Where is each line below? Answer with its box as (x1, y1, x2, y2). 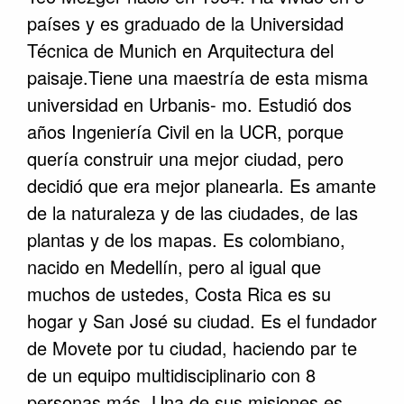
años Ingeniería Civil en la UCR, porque (27, 118, 344, 144)
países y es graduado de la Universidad (27, 10, 344, 36)
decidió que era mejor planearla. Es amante (27, 172, 376, 198)
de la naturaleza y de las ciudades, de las (27, 199, 358, 225)
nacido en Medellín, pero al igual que (27, 253, 321, 280)
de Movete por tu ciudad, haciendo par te (27, 335, 357, 361)
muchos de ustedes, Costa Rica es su (27, 280, 331, 307)
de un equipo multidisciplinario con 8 (27, 362, 316, 388)
